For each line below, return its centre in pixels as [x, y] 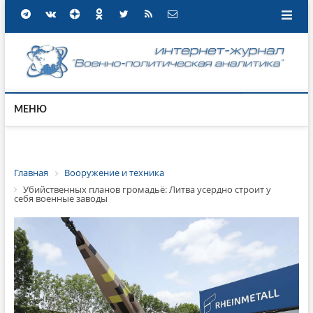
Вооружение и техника [114, 173]
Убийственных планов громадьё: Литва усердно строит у [147, 189]
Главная [31, 173]
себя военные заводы [60, 199]
